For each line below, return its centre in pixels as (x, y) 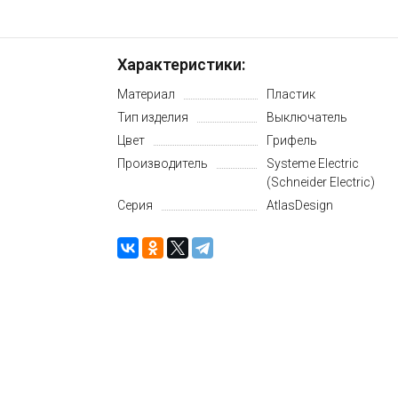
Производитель (163, 164)
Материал (147, 95)
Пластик (291, 95)
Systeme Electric (312, 164)
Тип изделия (153, 118)
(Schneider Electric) (320, 183)
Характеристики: (182, 65)
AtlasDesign (299, 206)
